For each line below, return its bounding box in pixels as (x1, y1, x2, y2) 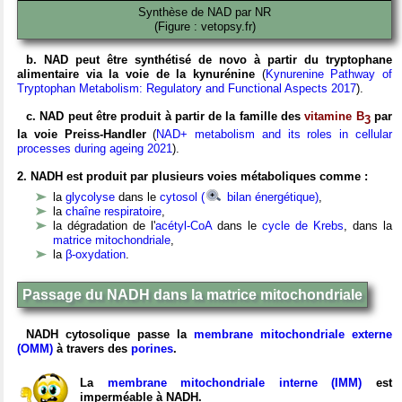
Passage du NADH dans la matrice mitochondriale (22, 286, 363, 302)
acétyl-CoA (155, 218, 212, 232)
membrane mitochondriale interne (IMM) (107, 376, 363, 390)
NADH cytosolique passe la (26, 327, 194, 341)
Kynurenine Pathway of (265, 67, 393, 82)
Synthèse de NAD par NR (138, 5, 271, 20)
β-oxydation (66, 247, 126, 261)
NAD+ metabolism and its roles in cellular (156, 127, 393, 141)
